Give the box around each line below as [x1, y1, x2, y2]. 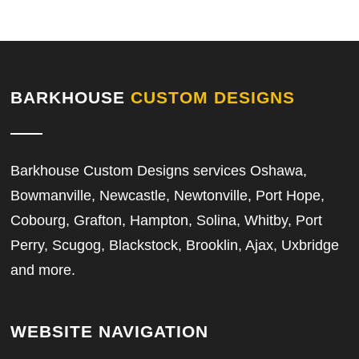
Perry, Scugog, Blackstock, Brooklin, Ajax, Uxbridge [10, 237, 340, 253]
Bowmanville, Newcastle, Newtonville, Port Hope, [10, 188, 325, 204]
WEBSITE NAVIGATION [10, 322, 209, 341]
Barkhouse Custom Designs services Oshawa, [10, 163, 308, 179]
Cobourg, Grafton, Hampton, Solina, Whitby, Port [10, 212, 323, 228]
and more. [10, 262, 76, 278]
